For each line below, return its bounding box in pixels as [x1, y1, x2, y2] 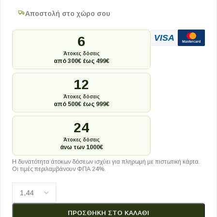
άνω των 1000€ [60, 143, 103, 151]
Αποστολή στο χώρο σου [25, 10, 110, 17]
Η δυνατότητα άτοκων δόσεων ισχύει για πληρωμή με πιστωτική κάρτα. [12, 158, 200, 165]
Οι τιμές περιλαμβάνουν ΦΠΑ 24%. [12, 166, 106, 172]
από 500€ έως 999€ [53, 100, 109, 108]
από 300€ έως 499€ [53, 57, 109, 64]
